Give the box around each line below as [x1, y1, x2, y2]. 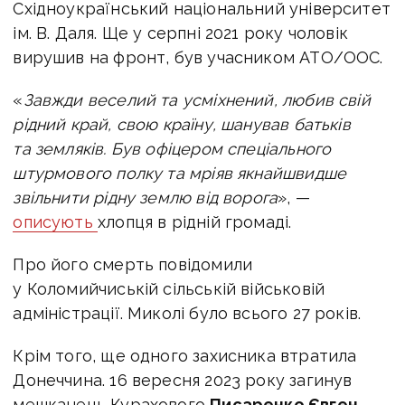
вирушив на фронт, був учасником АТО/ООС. [13, 47, 383, 67]
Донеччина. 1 [13, 370, 118, 390]
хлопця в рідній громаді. [98, 212, 292, 231]
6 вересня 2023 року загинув [117, 370, 353, 390]
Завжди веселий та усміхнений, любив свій [23, 89, 371, 109]
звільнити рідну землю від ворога [13, 187, 278, 207]
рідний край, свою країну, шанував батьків [13, 114, 351, 134]
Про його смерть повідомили [13, 254, 253, 274]
